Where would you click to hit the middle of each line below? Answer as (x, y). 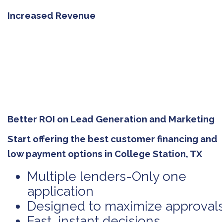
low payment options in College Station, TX (105, 153)
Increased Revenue (52, 15)
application (60, 191)
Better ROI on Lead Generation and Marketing (111, 119)
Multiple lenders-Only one (107, 176)
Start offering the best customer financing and (112, 139)
